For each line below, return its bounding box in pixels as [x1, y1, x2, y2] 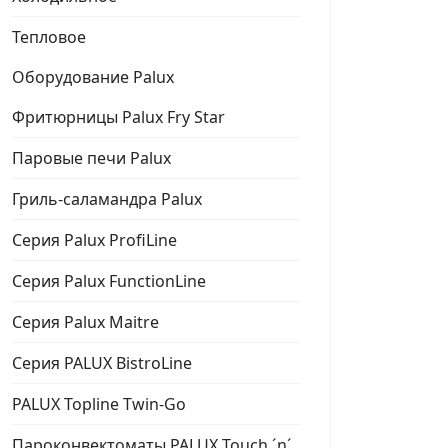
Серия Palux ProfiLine [12, 229, 177, 251]
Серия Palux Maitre [12, 311, 159, 333]
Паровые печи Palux [12, 147, 171, 169]
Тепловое [12, 26, 86, 48]
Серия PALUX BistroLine [12, 352, 192, 374]
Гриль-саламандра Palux [12, 188, 202, 210]
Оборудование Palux [12, 66, 174, 88]
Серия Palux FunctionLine [12, 270, 206, 292]
